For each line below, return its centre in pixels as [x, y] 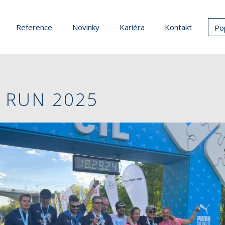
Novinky [86, 27]
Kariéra [132, 27]
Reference [34, 27]
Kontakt [178, 27]
